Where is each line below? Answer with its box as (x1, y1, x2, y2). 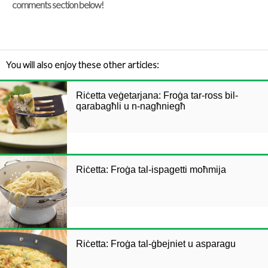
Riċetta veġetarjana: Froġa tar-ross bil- (76, 90, 238, 100)
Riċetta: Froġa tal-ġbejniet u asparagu (76, 239, 236, 249)
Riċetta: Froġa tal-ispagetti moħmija (76, 165, 226, 175)
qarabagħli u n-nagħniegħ (76, 101, 185, 111)
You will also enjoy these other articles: (6, 59, 159, 70)
